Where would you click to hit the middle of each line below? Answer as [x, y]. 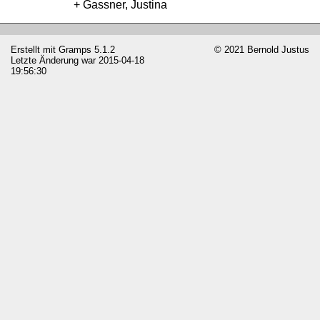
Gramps [75, 49]
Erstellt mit [35, 49]
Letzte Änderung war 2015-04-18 [77, 60]
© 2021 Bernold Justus [262, 49]
